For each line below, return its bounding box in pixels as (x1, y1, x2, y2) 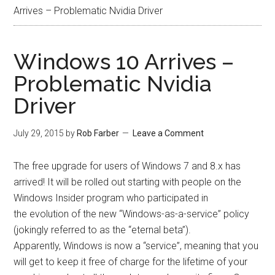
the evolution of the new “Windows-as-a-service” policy (14, 208, 250, 220)
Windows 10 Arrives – (14, 48, 234, 74)
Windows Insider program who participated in (14, 192, 209, 204)
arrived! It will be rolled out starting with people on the (14, 176, 242, 188)
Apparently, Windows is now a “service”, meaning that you (14, 240, 259, 252)
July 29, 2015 (14, 128, 64, 138)
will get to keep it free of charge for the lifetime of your (14, 256, 248, 268)
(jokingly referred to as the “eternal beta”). (14, 224, 192, 236)
